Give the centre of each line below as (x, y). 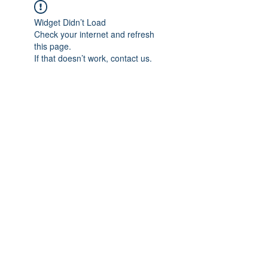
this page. (53, 46)
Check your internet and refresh (94, 34)
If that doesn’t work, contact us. (93, 58)
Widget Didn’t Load (70, 22)
